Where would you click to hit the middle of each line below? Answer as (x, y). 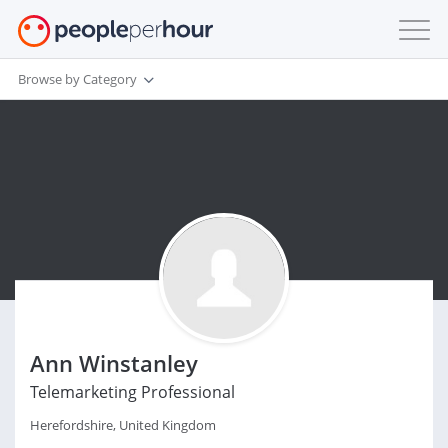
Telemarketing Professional (132, 392)
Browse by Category (77, 78)
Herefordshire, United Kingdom (123, 425)
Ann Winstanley (114, 363)
